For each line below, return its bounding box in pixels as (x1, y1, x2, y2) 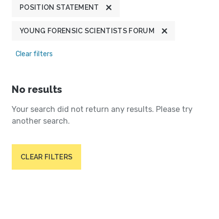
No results (12, 84, 62, 96)
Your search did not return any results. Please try (12, 105, 193, 114)
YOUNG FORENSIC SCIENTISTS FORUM (20, 27, 154, 35)
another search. (12, 116, 70, 126)
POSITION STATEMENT (20, 3, 99, 12)
